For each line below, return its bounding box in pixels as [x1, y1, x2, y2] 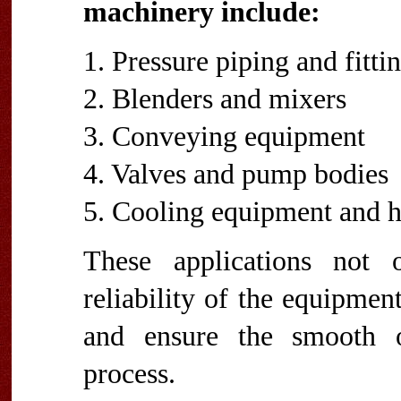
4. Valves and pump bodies [83, 158, 388, 190]
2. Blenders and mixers [83, 83, 346, 115]
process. [83, 358, 175, 389]
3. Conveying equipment [83, 121, 365, 152]
